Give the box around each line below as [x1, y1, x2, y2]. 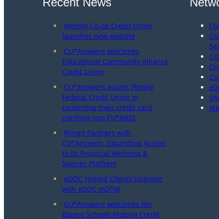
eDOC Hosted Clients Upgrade [64, 174, 162, 183]
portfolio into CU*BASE [62, 113, 136, 122]
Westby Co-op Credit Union [64, 21, 153, 30]
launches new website [62, 31, 135, 41]
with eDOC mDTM [62, 184, 120, 194]
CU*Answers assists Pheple [64, 82, 153, 91]
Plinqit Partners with [64, 128, 131, 137]
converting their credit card [62, 103, 152, 112]
